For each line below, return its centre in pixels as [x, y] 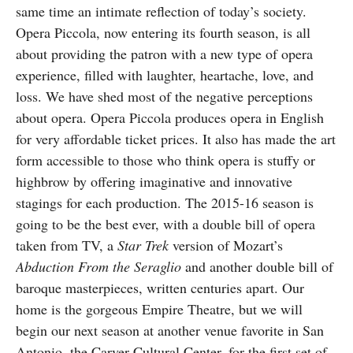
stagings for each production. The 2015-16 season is [165, 203]
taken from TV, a [67, 245]
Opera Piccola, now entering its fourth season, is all [163, 32]
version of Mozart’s [226, 245]
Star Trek [143, 245]
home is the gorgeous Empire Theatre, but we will [159, 309]
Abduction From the [73, 266]
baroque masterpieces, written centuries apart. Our [160, 288]
